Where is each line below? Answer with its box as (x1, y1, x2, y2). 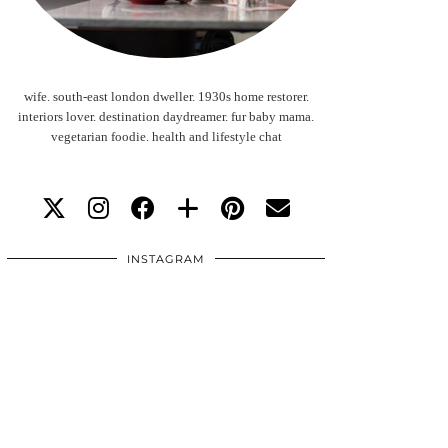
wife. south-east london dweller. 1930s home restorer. (23, 89, 309, 105)
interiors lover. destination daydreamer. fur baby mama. (18, 109, 314, 125)
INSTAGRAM (127, 252, 205, 267)
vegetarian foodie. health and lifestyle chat (50, 129, 282, 145)
